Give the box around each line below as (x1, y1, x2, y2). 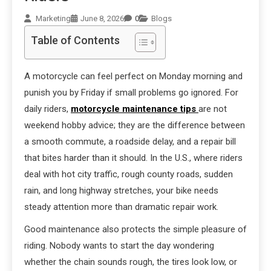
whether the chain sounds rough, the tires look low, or (24, 256, 237, 268)
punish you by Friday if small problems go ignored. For (24, 87, 238, 99)
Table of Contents (31, 34, 120, 47)
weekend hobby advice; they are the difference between (24, 120, 245, 131)
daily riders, (24, 103, 71, 115)
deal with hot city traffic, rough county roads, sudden (24, 169, 233, 180)
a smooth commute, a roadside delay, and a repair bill (24, 136, 236, 148)
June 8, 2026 (80, 14, 124, 24)
